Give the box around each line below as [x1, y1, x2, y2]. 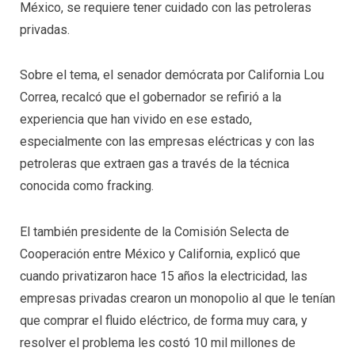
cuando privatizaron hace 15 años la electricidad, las [20, 269, 307, 284]
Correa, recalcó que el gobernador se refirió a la [20, 90, 281, 105]
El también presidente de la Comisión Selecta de [20, 224, 289, 240]
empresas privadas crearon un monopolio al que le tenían [20, 291, 335, 307]
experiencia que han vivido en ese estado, [20, 112, 252, 128]
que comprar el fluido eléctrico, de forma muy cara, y [20, 313, 307, 329]
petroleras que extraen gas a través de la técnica [20, 156, 289, 172]
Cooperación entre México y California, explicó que [20, 246, 300, 262]
